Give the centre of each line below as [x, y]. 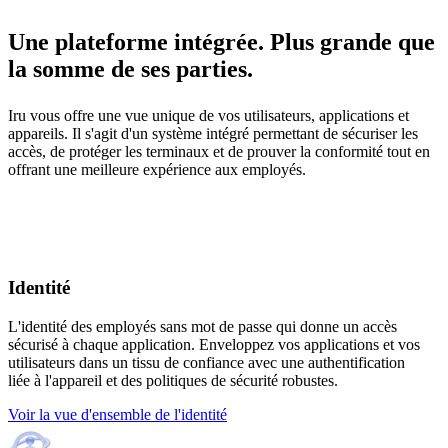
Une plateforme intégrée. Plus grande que [221, 41]
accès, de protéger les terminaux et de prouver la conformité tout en [219, 151]
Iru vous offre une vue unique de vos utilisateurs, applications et [208, 115]
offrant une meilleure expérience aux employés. [157, 169]
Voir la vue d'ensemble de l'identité [117, 415]
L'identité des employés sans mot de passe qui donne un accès [202, 327]
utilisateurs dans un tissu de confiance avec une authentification [206, 363]
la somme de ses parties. [130, 68]
